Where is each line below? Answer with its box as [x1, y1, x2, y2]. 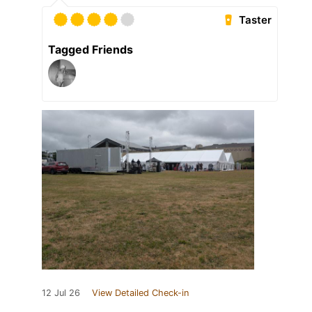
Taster [239, 13, 272, 27]
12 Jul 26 [42, 288, 80, 299]
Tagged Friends [48, 42, 133, 57]
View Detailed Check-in [92, 288, 189, 299]
